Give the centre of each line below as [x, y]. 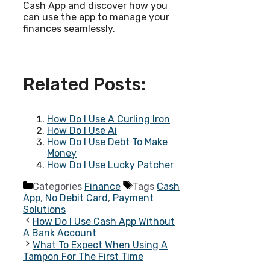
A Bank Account [60, 233]
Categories [58, 187]
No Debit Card [77, 198]
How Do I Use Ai [82, 131]
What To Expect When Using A [100, 245]
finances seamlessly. [69, 29]
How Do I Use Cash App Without [104, 222]
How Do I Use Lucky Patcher [110, 165]
